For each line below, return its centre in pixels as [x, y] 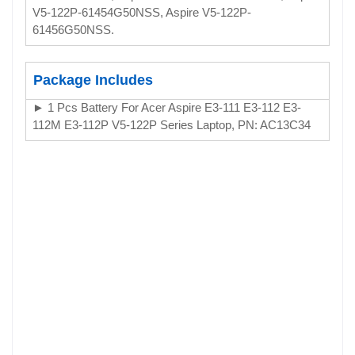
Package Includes [93, 80]
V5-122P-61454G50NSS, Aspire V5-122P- [142, 12]
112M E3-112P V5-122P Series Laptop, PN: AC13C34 [172, 124]
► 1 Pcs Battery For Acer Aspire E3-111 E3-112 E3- [167, 107]
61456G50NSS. [73, 29]
